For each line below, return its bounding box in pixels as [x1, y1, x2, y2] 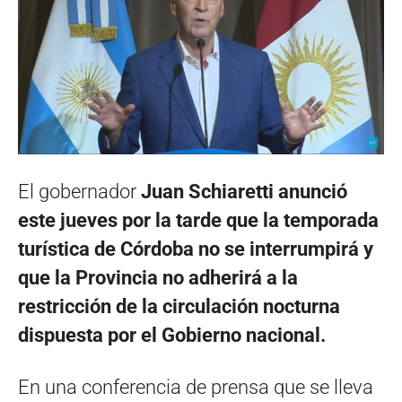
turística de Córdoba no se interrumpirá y [18, 238, 373, 261]
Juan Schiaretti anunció [141, 180, 347, 204]
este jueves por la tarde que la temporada [18, 209, 379, 232]
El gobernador [18, 180, 141, 204]
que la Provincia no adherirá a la [18, 267, 298, 290]
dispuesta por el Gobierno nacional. [18, 324, 326, 347]
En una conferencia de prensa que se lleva [18, 376, 373, 399]
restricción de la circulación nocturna [18, 295, 340, 319]
